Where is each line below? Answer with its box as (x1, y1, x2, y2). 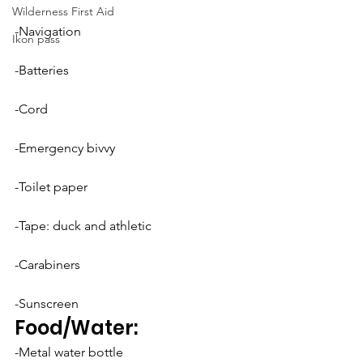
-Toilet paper (15, 179, 88, 194)
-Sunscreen (15, 296, 79, 311)
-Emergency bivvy (15, 140, 115, 156)
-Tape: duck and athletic (15, 218, 152, 233)
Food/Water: (15, 314, 138, 341)
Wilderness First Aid (12, 4, 114, 19)
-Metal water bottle (15, 344, 123, 360)
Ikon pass (12, 32, 60, 46)
